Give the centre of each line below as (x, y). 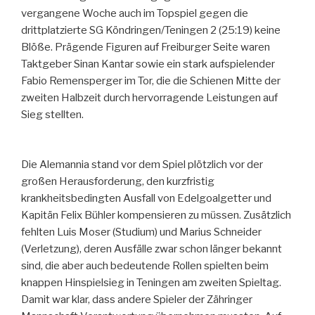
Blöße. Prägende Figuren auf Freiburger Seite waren (146, 47)
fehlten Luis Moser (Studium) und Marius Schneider (141, 232)
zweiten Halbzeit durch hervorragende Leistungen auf (149, 98)
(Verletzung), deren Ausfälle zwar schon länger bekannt (152, 249)
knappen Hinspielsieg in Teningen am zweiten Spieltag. (151, 282)
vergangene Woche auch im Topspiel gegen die (135, 14)
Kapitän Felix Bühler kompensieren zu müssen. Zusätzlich (156, 215)
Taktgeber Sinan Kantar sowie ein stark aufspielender (148, 64)
